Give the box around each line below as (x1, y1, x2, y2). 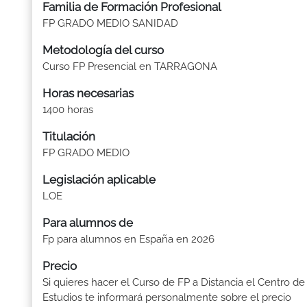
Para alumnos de (42, 216, 133, 230)
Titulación (42, 130, 95, 143)
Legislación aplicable (42, 173, 156, 186)
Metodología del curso (42, 43, 164, 57)
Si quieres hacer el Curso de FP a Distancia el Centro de (42, 276, 305, 288)
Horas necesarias (42, 86, 134, 100)
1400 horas (42, 103, 93, 116)
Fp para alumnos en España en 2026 (42, 233, 214, 245)
